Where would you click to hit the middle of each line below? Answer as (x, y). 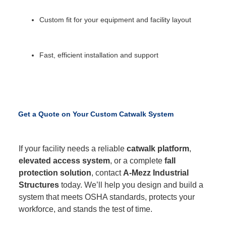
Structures (39, 185)
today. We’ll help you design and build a (131, 185)
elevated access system (65, 161)
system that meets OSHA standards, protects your (107, 197)
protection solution (55, 173)
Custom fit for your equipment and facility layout (116, 19)
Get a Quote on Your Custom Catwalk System (96, 114)
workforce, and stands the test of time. (86, 209)
